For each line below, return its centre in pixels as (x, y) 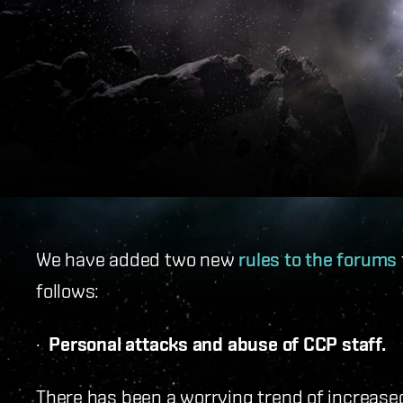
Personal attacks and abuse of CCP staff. (217, 344)
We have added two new (138, 259)
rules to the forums (318, 259)
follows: (68, 290)
